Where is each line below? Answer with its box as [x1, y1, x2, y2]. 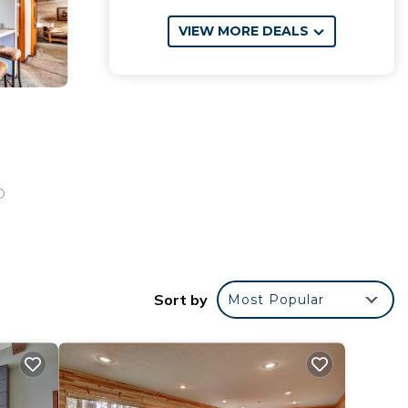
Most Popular [228, 291, 324, 309]
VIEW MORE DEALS [178, 23, 309, 39]
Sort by [154, 291, 208, 310]
